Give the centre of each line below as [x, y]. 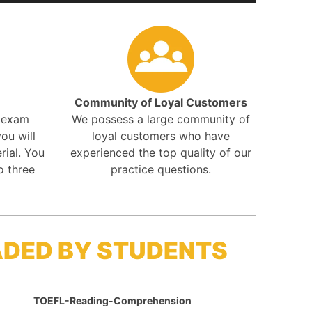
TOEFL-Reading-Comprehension [113, 300]
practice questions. [161, 169]
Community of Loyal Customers [161, 102]
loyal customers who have [161, 135]
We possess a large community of [161, 119]
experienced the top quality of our [161, 152]
